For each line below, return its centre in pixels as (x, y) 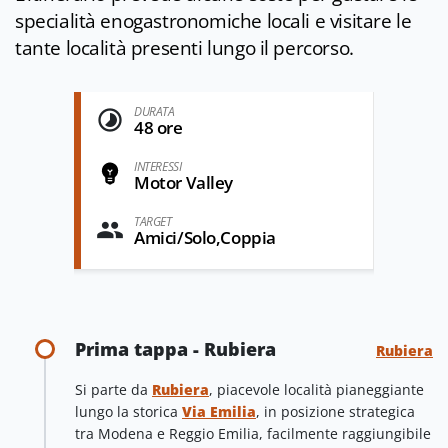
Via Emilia (219, 412)
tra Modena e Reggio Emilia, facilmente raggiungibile (253, 434)
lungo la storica (128, 412)
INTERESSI (158, 167)
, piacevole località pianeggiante (316, 390)
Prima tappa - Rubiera (175, 349)
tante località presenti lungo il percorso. (187, 48)
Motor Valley (184, 183)
